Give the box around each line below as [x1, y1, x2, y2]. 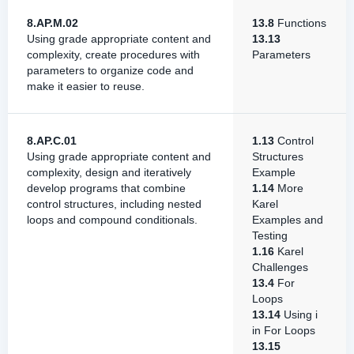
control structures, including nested [27, 198, 201, 210]
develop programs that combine [27, 182, 186, 194]
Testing [252, 229, 288, 242]
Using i [281, 308, 318, 321]
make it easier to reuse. [27, 80, 145, 92]
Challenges [252, 261, 308, 273]
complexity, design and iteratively [27, 166, 191, 179]
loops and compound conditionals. [27, 213, 198, 226]
